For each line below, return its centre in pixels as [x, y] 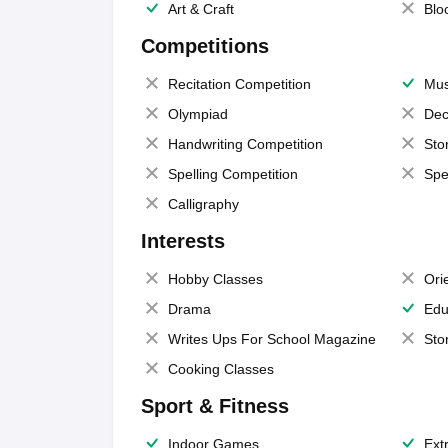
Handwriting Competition [245, 143]
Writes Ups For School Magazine [271, 338]
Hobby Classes [215, 278]
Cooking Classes [220, 368]
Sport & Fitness [214, 405]
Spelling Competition [232, 173]
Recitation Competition [239, 83]
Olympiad [197, 113]
